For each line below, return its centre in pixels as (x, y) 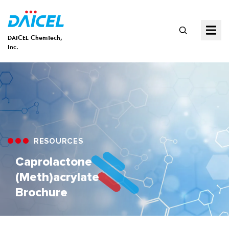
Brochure (41, 192)
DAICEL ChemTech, (35, 38)
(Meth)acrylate (57, 177)
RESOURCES (57, 141)
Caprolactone (54, 162)
